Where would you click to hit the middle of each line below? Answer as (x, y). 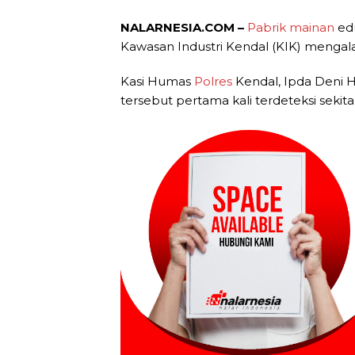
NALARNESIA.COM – (184, 27)
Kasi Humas (157, 81)
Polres (213, 81)
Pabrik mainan (291, 27)
